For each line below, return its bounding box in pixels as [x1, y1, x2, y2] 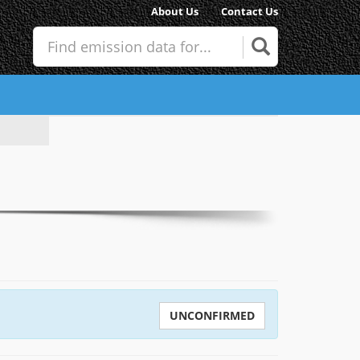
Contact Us [221, 4, 278, 18]
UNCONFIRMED [170, 308, 255, 323]
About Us [151, 4, 198, 18]
